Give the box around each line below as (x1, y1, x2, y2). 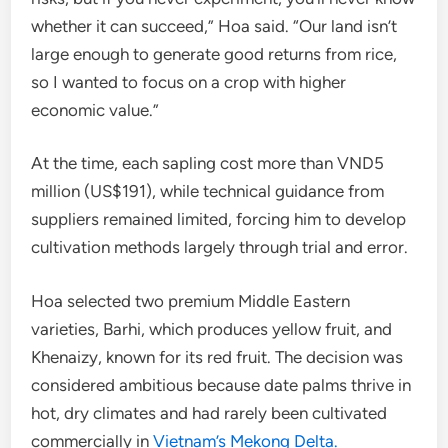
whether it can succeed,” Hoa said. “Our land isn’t (31, 15, 398, 36)
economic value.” (31, 99, 160, 120)
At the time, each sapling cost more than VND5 (31, 153, 385, 174)
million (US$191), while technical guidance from (31, 181, 385, 202)
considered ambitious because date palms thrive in (31, 374, 412, 395)
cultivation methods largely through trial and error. (31, 237, 409, 258)
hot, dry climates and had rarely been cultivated (31, 402, 388, 423)
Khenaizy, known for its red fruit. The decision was (31, 346, 404, 367)
